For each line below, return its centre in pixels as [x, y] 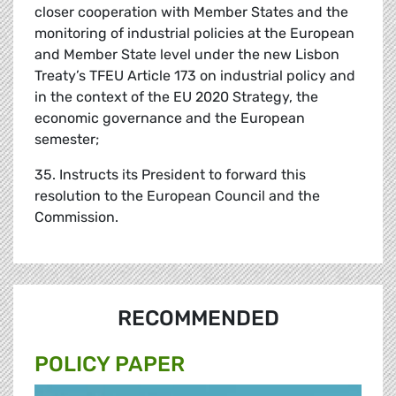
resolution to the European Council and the [177, 196]
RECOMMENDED [198, 319]
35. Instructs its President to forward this [170, 175]
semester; [67, 140]
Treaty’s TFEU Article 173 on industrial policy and [195, 76]
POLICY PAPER [110, 365]
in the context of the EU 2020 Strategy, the [176, 97]
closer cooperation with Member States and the [191, 12]
